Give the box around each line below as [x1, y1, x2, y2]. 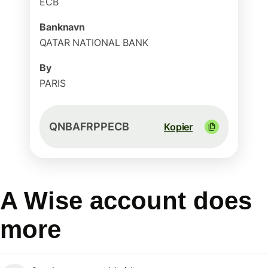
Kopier [164, 121, 193, 133]
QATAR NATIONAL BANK [39, 36, 148, 48]
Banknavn [39, 21, 86, 33]
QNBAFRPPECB [49, 120, 129, 133]
